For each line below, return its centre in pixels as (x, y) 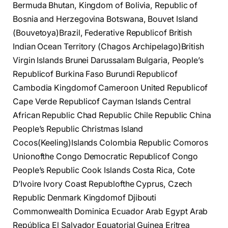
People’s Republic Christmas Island (78, 129)
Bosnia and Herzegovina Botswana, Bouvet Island (106, 19)
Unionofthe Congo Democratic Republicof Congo (105, 156)
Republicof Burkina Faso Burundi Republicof (95, 74)
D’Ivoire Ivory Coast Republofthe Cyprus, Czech (103, 184)
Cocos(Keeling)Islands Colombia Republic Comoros (111, 142)
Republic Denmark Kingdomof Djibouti (85, 197)
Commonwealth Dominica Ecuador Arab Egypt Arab (110, 211)
